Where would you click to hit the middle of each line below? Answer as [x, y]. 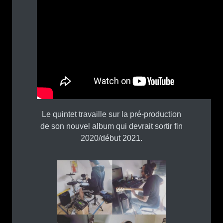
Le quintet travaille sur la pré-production [111, 114]
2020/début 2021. [111, 138]
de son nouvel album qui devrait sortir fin [111, 126]
